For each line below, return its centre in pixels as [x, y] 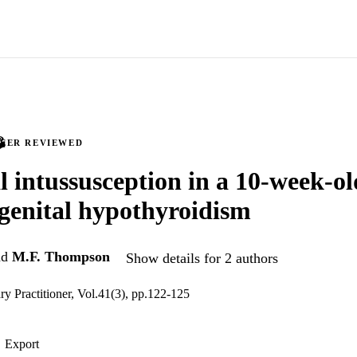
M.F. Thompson [61, 257]
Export [22, 344]
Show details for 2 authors [202, 258]
